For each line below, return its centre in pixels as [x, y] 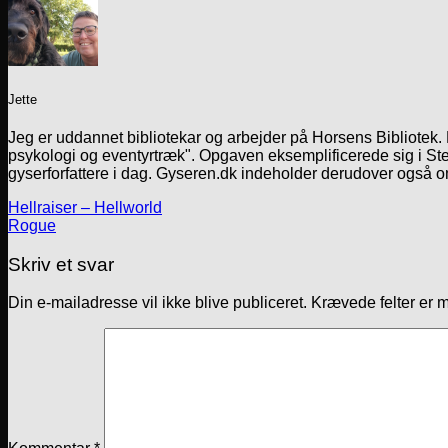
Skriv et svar [61, 264]
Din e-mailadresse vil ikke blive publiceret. [157, 303]
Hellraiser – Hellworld [85, 207]
